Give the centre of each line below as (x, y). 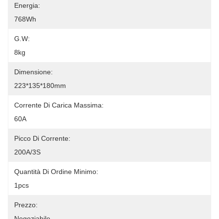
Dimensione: (33, 72)
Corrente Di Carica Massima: (59, 105)
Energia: (27, 5)
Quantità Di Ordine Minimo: (56, 172)
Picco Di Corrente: (42, 138)
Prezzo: (26, 205)
